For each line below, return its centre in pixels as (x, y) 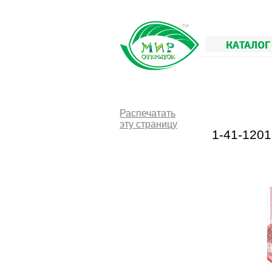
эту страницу (148, 124)
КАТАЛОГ (248, 44)
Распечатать (148, 113)
